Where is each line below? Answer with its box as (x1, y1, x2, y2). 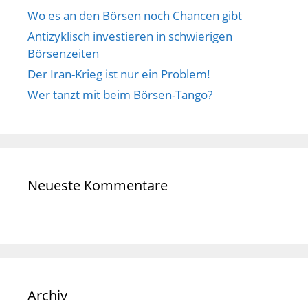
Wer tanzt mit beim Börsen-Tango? (27, 87, 212, 103)
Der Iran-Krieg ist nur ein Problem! (27, 66, 210, 82)
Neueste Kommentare (27, 176, 168, 195)
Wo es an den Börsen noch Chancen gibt (27, 8, 242, 24)
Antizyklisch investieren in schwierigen (27, 28, 232, 45)
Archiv (27, 286, 67, 305)
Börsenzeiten (27, 45, 99, 62)
